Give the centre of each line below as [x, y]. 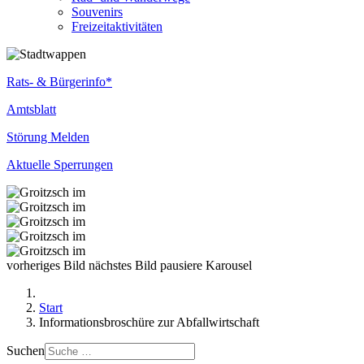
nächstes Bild [123, 265]
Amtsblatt [31, 109]
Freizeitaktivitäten [117, 26]
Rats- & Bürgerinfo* [59, 82]
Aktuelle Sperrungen [60, 165]
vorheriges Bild [46, 265]
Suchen [26, 351]
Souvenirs [97, 12]
